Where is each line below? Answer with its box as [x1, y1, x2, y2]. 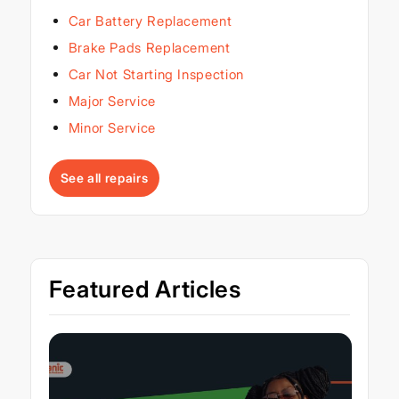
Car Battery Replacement [68, 12, 232, 30]
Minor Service [68, 119, 156, 137]
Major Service [68, 93, 156, 110]
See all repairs [60, 170, 149, 186]
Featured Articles [48, 275, 241, 304]
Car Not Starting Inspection [68, 66, 244, 84]
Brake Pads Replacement [68, 39, 231, 57]
